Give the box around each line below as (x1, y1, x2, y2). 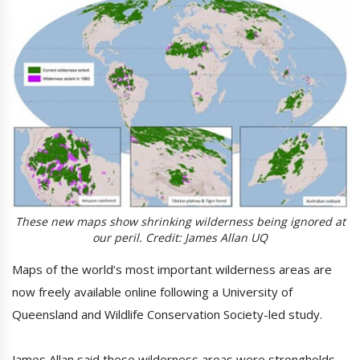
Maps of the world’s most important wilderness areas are (12, 261, 332, 278)
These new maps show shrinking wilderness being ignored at (14, 214, 346, 230)
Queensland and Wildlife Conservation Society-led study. (12, 306, 322, 323)
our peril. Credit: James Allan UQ (92, 230, 268, 246)
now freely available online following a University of (12, 284, 292, 301)
